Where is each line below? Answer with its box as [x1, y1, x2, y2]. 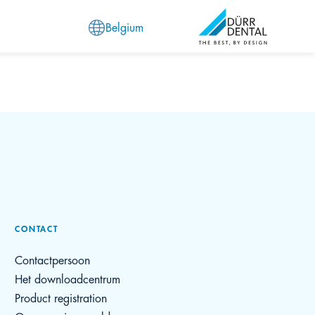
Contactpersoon [15, 250, 91, 268]
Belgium [105, 17, 143, 35]
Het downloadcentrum [15, 269, 121, 287]
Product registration [15, 288, 108, 306]
